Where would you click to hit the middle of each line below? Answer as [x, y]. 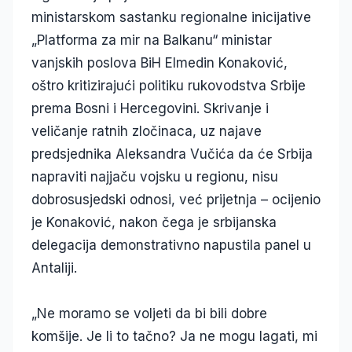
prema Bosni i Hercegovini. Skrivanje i [150, 109]
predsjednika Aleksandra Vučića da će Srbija [172, 154]
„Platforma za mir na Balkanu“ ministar [152, 40]
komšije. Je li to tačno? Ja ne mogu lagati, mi [174, 337]
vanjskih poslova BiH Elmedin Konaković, [159, 63]
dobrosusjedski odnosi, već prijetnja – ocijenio [176, 200]
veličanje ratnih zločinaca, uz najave [147, 132]
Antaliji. [54, 268]
